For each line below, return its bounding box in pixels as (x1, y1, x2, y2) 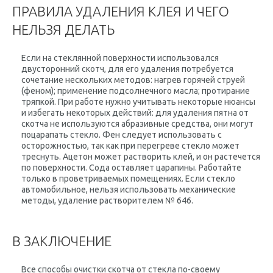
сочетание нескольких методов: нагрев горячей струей (21, 75, 245, 85)
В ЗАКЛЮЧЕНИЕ (12, 233, 112, 249)
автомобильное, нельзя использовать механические (21, 185, 236, 194)
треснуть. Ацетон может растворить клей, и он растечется (21, 152, 260, 161)
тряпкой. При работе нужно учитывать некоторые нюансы (21, 97, 255, 107)
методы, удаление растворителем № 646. (21, 196, 193, 205)
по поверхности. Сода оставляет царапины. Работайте (21, 163, 241, 172)
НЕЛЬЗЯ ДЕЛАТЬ (12, 22, 115, 37)
